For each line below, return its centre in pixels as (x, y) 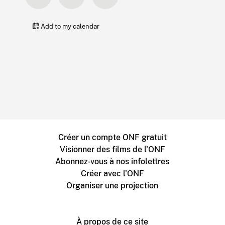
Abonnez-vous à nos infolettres (113, 161)
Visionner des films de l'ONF (112, 149)
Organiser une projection (113, 185)
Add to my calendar (69, 26)
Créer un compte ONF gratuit (112, 137)
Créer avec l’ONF (112, 173)
